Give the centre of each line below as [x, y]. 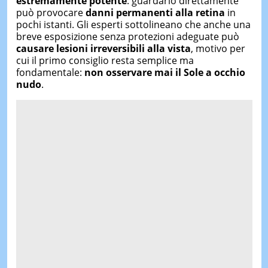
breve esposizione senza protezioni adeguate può [127, 36]
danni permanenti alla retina [155, 13]
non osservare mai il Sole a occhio [165, 72]
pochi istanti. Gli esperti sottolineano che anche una [133, 25]
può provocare [51, 13]
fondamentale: [50, 72]
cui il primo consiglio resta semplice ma [105, 60]
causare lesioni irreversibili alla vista [103, 48]
